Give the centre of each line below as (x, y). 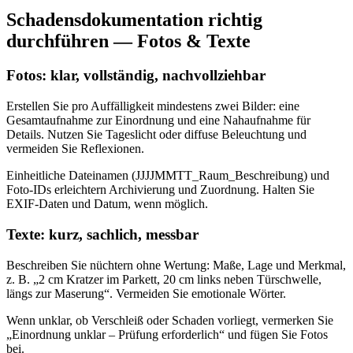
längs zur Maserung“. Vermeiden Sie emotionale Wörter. (146, 293)
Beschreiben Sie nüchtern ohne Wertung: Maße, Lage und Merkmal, (176, 265)
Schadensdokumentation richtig (134, 19)
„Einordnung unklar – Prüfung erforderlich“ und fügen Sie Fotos (167, 334)
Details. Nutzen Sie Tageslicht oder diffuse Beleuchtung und (156, 135)
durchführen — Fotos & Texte (128, 41)
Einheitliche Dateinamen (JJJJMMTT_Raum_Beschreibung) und (168, 176)
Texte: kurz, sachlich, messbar (102, 234)
